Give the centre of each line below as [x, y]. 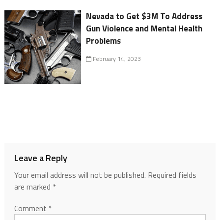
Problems [104, 41]
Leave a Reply [41, 158]
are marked [33, 187]
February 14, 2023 [116, 59]
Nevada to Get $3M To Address [144, 16]
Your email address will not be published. [80, 175]
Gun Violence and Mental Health [144, 29]
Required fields [172, 175]
